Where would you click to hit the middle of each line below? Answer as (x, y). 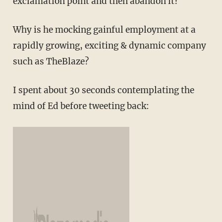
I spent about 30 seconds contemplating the (103, 90)
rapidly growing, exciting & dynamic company (109, 46)
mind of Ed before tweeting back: (81, 106)
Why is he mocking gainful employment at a (104, 30)
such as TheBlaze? (51, 62)
